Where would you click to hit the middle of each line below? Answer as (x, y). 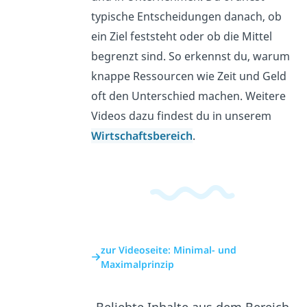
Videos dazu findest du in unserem (182, 115)
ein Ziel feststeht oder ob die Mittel (182, 36)
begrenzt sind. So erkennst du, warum (191, 56)
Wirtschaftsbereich (142, 135)
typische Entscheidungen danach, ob (187, 16)
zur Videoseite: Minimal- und (169, 250)
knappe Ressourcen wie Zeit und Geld (189, 76)
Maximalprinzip (138, 264)
